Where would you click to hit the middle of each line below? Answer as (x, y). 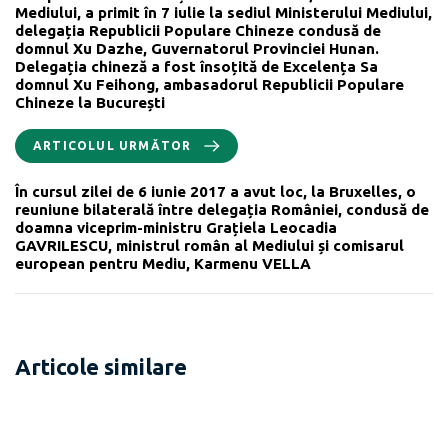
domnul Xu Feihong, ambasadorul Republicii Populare (209, 84)
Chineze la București (90, 102)
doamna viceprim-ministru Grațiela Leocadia (176, 227)
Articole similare (101, 366)
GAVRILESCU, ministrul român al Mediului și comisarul (209, 245)
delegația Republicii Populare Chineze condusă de (198, 30)
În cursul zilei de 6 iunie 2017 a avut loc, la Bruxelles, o (215, 191)
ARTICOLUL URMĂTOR (112, 145)
